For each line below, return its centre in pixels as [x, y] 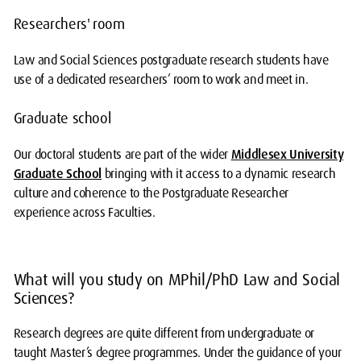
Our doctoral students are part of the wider [122, 154]
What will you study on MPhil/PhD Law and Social [176, 280]
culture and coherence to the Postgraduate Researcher [151, 193]
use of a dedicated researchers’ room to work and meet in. [161, 79]
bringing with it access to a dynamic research [218, 174]
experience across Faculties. [86, 212]
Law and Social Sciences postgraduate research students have [171, 60]
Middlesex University [287, 154]
